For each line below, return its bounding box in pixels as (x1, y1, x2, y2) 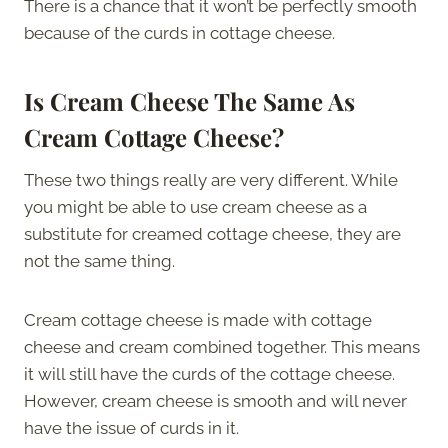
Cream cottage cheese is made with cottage (24, 309, 372, 330)
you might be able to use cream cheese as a (24, 196, 367, 217)
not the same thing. (24, 250, 179, 271)
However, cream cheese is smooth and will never (24, 390, 407, 411)
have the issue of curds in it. (24, 417, 243, 438)
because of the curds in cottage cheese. (24, 22, 339, 43)
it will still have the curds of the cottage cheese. (24, 363, 395, 384)
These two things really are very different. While (24, 169, 398, 190)
